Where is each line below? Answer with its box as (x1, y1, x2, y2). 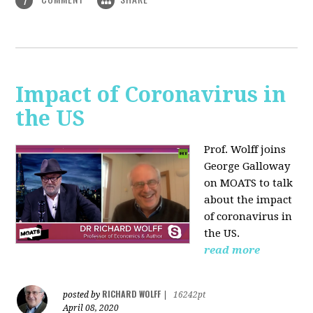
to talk (259, 177, 293, 190)
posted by (63, 290, 103, 300)
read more (204, 244, 261, 257)
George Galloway (204, 160, 291, 173)
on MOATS (204, 177, 260, 190)
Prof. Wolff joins (204, 143, 286, 156)
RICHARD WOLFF (102, 288, 161, 300)
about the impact (204, 194, 293, 207)
